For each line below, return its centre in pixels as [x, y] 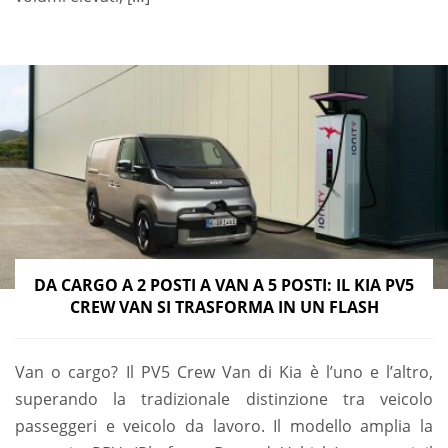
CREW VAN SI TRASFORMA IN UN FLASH [224, 306]
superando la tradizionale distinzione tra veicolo [224, 398]
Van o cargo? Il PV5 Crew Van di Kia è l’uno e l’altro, [224, 371]
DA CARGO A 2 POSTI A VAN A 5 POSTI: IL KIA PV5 [224, 284]
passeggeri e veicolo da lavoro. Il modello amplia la [224, 425]
